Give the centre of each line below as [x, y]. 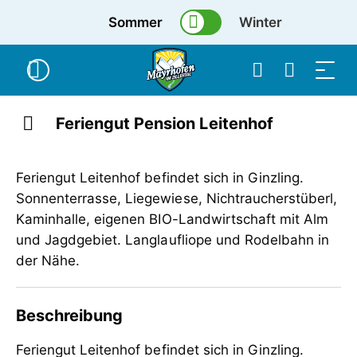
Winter [261, 22]
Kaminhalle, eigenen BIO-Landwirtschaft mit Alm [173, 219]
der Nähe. [48, 261]
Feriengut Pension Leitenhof [165, 124]
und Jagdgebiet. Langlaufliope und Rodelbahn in [173, 240]
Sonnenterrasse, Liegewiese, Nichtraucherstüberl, [177, 198]
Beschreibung [70, 316]
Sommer [136, 22]
